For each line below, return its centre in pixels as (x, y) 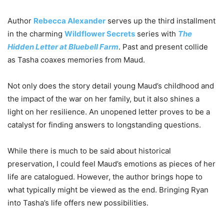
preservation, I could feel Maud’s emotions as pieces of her (111, 164)
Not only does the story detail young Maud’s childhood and (111, 86)
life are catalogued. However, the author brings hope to (105, 177)
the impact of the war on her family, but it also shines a (103, 99)
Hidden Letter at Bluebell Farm (63, 47)
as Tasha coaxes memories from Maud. (76, 60)
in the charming (36, 34)
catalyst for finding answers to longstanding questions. (104, 125)
